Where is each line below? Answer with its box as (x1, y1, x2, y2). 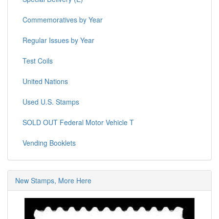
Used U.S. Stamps (22, 97, 79, 107)
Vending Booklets (22, 138, 76, 148)
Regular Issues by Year (22, 35, 94, 45)
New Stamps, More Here (15, 175, 91, 186)
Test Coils (22, 56, 53, 66)
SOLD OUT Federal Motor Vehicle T (22, 117, 134, 128)
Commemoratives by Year (22, 15, 103, 25)
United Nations (22, 76, 68, 87)
